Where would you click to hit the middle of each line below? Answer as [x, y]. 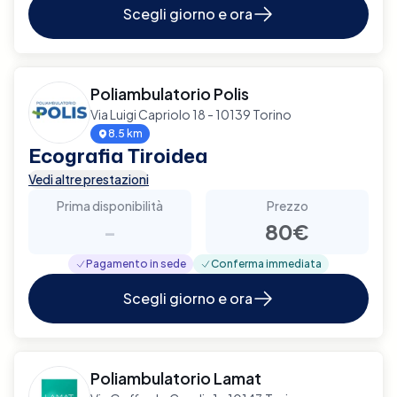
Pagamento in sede [136, 263]
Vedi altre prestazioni [89, 179]
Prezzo [287, 205]
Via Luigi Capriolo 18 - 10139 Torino [191, 114]
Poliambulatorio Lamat [176, 378]
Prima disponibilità [110, 205]
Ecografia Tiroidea [118, 155]
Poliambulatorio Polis [170, 93]
